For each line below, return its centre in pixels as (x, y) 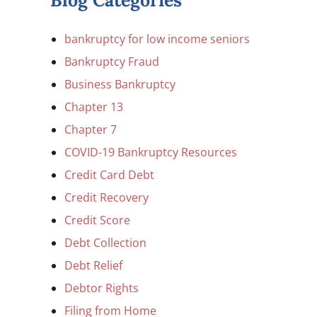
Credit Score (97, 220)
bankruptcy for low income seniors (157, 39)
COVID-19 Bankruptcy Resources (151, 152)
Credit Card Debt (109, 175)
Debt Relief (93, 265)
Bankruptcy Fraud (112, 62)
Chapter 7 (91, 129)
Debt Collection (105, 243)
